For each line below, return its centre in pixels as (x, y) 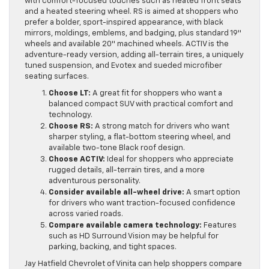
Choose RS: (71, 126)
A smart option (212, 192)
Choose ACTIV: (77, 159)
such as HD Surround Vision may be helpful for (134, 236)
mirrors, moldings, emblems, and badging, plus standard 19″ (133, 33)
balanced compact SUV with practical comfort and (141, 104)
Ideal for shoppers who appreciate (169, 159)
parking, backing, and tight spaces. (113, 247)
